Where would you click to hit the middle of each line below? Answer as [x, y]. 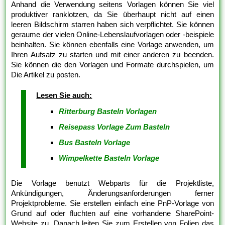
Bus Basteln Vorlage [95, 143]
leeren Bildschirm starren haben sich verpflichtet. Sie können [113, 25]
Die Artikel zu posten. [46, 75]
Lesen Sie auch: [64, 95]
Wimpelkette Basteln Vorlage [109, 158]
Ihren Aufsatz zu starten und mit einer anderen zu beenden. [113, 55]
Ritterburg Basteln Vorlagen [108, 111]
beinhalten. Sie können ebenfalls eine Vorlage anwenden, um [113, 45]
